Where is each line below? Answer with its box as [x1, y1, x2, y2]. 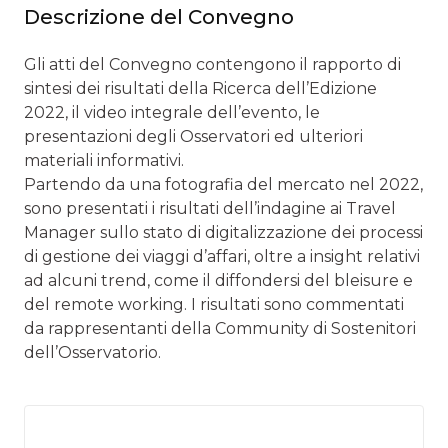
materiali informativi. [24, 150, 184, 170]
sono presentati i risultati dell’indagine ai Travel [24, 198, 396, 218]
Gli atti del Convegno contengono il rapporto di [24, 54, 401, 74]
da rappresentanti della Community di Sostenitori [24, 318, 416, 338]
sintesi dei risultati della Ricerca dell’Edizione [24, 78, 377, 98]
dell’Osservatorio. [24, 342, 161, 362]
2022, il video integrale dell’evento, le [24, 102, 320, 122]
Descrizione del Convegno [24, 4, 294, 29]
